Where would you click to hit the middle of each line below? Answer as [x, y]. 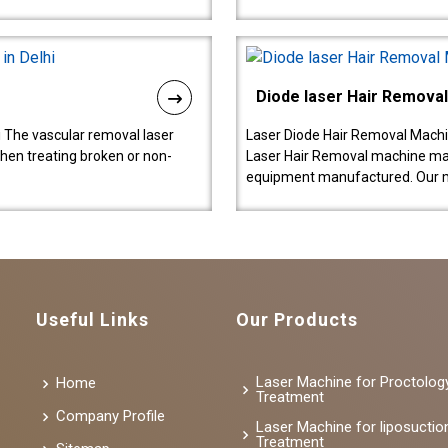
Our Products [297, 319]
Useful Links [92, 319]
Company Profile [110, 416]
